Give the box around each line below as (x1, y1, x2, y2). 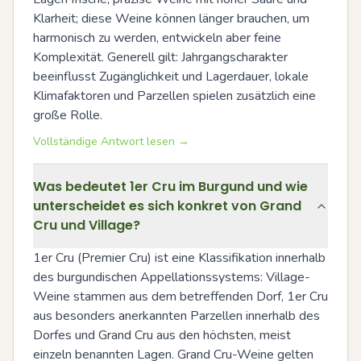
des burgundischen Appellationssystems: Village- (33, 268, 310, 286)
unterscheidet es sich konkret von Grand (33, 196, 301, 215)
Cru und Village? (33, 215, 140, 234)
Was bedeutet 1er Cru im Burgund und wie (33, 176, 308, 196)
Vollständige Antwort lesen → (33, 133, 189, 149)
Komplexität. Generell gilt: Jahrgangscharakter (33, 48, 288, 66)
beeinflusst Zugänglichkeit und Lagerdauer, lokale (33, 67, 309, 85)
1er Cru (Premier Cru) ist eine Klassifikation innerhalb (33, 248, 326, 267)
